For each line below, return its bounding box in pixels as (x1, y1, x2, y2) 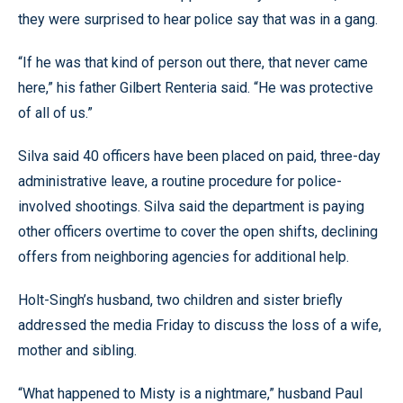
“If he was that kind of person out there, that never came (18, 54, 368, 71)
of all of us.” (18, 104, 93, 121)
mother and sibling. (18, 342, 137, 359)
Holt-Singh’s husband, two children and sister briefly (18, 291, 343, 309)
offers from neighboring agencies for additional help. (18, 248, 349, 265)
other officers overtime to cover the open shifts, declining (18, 223, 378, 240)
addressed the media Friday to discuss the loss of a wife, (18, 317, 381, 334)
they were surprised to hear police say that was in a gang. (18, 11, 378, 28)
